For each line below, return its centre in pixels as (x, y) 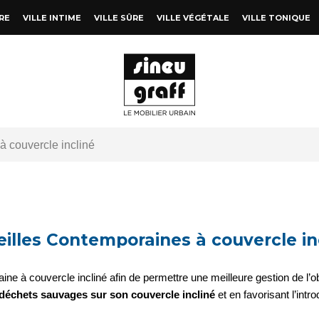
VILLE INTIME (52, 18)
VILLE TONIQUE (276, 18)
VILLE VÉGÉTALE (193, 18)
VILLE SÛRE (119, 18)
